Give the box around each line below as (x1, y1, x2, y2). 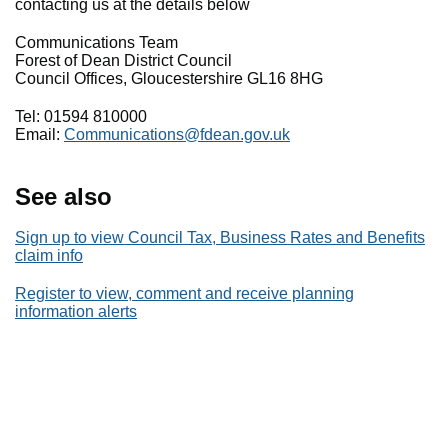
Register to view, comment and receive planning (15, 285, 354, 302)
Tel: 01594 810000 (15, 108, 147, 125)
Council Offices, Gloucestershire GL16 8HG (15, 70, 323, 87)
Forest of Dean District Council (15, 52, 232, 69)
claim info (15, 247, 83, 264)
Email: (15, 126, 64, 143)
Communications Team (15, 34, 178, 51)
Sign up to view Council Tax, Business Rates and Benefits (15, 229, 425, 246)
